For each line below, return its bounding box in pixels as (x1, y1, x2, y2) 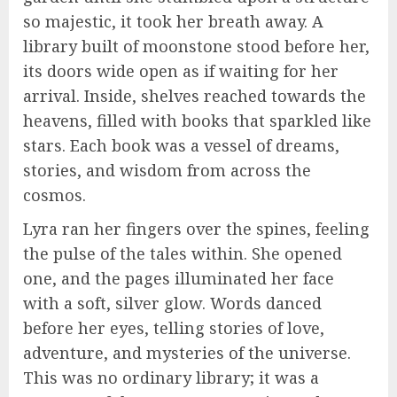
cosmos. (23, 184, 86, 206)
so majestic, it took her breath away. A (23, 11, 323, 33)
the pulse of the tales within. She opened (23, 243, 342, 265)
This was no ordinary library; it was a (23, 367, 319, 389)
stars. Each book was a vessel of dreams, (23, 135, 339, 157)
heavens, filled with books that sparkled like (23, 110, 371, 132)
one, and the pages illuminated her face (23, 268, 334, 290)
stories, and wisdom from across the (23, 160, 311, 182)
